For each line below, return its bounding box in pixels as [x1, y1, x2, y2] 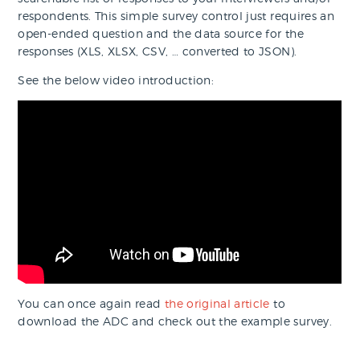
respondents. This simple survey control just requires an [18, 9, 335, 23]
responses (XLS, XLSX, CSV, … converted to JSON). [18, 44, 297, 59]
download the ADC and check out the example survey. [18, 314, 332, 329]
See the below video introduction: [18, 73, 214, 88]
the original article [164, 297, 270, 311]
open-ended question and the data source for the [18, 27, 304, 41]
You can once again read [18, 297, 165, 311]
